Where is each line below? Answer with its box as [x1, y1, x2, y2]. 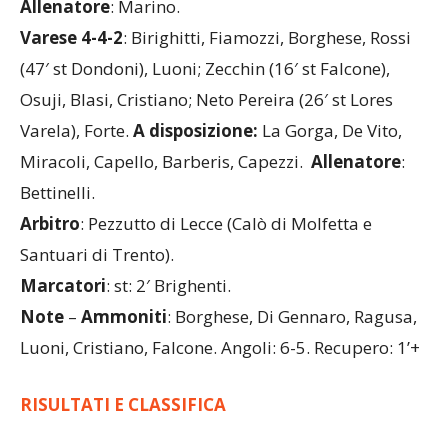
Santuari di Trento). [20, 280, 174, 304]
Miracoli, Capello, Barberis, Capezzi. [20, 187, 311, 211]
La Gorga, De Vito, [258, 156, 402, 180]
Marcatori [20, 311, 106, 335]
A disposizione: [133, 156, 258, 180]
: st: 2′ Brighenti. [106, 311, 231, 335]
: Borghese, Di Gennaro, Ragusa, [167, 342, 417, 366]
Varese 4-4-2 [20, 63, 123, 87]
